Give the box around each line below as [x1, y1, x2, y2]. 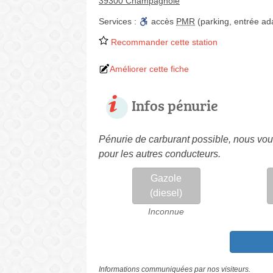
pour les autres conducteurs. [99, 149, 221, 159]
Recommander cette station [108, 37, 218, 47]
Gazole [151, 173, 182, 183]
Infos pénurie [132, 95, 218, 115]
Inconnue [148, 207, 185, 216]
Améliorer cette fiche [110, 64, 189, 74]
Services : [99, 16, 139, 26]
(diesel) [150, 188, 183, 198]
